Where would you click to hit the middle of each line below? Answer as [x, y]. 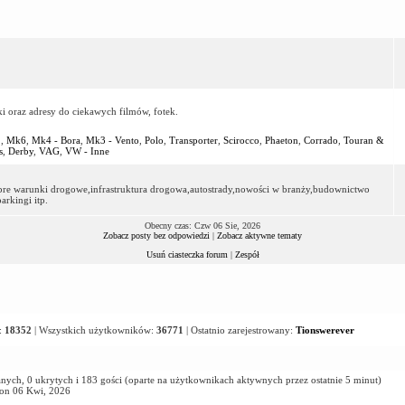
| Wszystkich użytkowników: [94, 330]
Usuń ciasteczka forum [187, 254]
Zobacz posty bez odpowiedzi [156, 235]
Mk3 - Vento [112, 140]
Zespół [247, 254]
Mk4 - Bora [56, 140]
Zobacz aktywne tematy [259, 235]
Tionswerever [325, 330]
